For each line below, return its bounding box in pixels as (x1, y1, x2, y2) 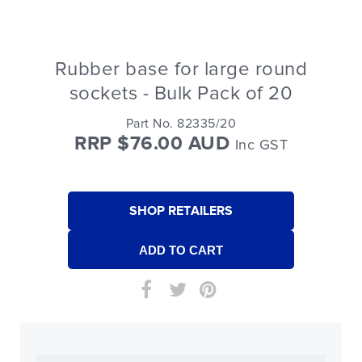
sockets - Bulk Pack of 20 (69, 83, 293, 103)
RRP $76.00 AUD (74, 134, 235, 154)
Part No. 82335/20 (125, 117, 237, 130)
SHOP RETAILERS (128, 204, 234, 217)
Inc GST (234, 138, 288, 153)
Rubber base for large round (54, 59, 308, 79)
